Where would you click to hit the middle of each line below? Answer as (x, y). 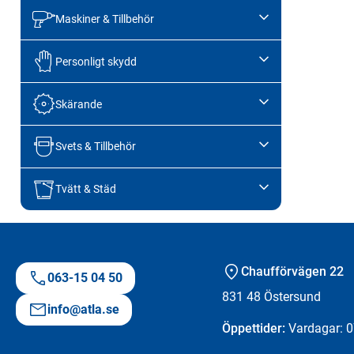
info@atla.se (83, 309)
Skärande (78, 104)
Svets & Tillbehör (95, 147)
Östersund (292, 296)
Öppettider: (253, 328)
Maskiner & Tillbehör (104, 19)
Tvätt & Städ (85, 189)
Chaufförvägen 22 (292, 271)
